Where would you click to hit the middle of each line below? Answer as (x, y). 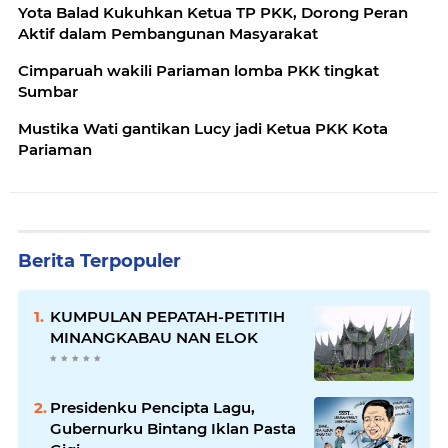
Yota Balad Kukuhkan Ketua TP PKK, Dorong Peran (213, 12)
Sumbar (48, 91)
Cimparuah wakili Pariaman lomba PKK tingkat (198, 70)
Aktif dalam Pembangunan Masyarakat (168, 33)
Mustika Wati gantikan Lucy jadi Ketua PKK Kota (203, 128)
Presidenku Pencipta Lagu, (152, 407)
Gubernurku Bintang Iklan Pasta (173, 428)
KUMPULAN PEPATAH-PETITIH (167, 316)
